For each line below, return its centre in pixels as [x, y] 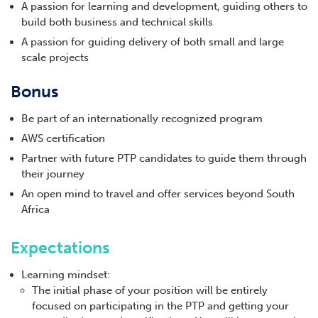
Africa [35, 210]
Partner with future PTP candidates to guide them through [164, 159]
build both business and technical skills [117, 22]
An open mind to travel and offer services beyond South [158, 194]
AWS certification [63, 139]
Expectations [60, 248]
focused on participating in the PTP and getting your [160, 306]
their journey [53, 174]
